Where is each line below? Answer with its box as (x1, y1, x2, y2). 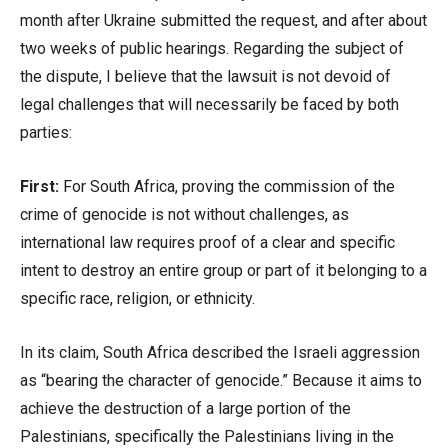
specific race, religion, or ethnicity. (20, 289, 255, 308)
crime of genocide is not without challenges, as (20, 205, 349, 224)
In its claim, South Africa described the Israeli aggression (20, 343, 420, 362)
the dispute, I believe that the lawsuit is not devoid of (20, 67, 391, 86)
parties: (20, 123, 72, 142)
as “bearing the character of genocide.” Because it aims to (20, 371, 422, 390)
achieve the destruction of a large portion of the (20, 399, 351, 418)
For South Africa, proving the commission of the (59, 177, 395, 196)
